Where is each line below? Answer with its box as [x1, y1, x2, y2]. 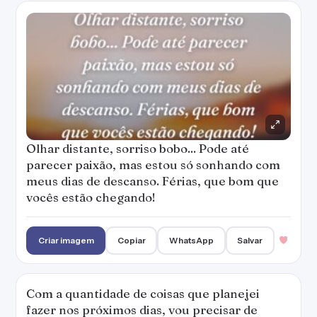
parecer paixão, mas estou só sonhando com [26, 157, 280, 172]
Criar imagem [38, 235, 94, 246]
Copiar [117, 235, 146, 246]
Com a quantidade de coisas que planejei [26, 286, 260, 301]
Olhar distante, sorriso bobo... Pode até [26, 141, 249, 156]
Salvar [237, 235, 263, 246]
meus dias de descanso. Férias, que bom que [26, 173, 279, 188]
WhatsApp [169, 235, 214, 246]
